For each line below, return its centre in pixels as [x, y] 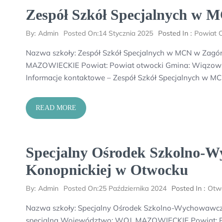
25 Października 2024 [133, 188]
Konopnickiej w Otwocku [107, 170]
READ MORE [56, 108]
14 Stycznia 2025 [126, 33]
